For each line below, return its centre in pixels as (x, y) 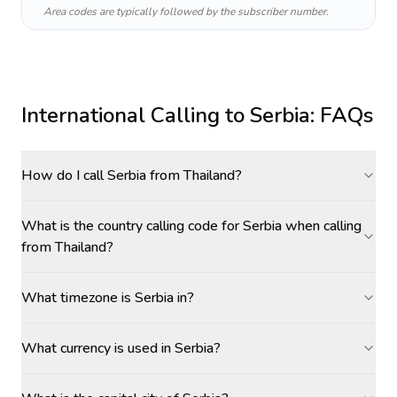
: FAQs (342, 115)
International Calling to (136, 115)
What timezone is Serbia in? (108, 298)
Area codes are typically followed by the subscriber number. (186, 12)
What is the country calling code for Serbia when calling (191, 226)
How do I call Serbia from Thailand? (132, 175)
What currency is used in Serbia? (121, 348)
